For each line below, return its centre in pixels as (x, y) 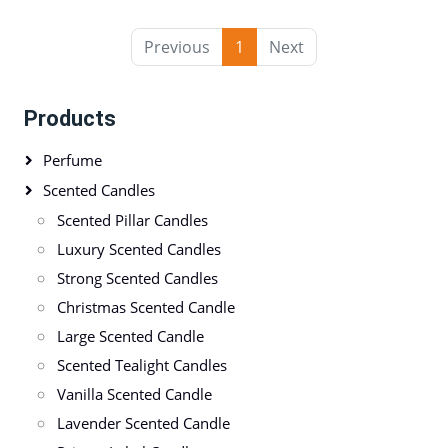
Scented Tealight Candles (142, 364)
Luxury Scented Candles (139, 248)
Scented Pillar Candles (132, 219)
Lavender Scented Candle (143, 422)
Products (70, 118)
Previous (177, 46)
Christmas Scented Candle (146, 306)
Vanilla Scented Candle (134, 393)
